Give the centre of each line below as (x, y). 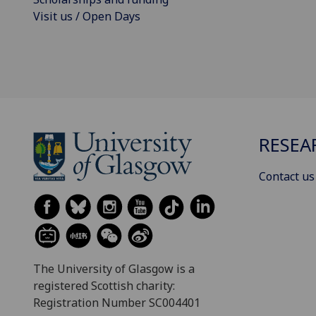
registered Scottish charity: (104, 285)
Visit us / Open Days (87, 16)
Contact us (287, 177)
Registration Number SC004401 (117, 302)
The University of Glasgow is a (114, 268)
